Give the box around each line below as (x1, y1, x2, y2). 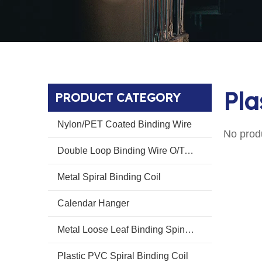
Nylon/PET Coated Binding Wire (57, 119, 192, 129)
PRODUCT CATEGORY (55, 90, 180, 105)
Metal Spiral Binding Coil (57, 172, 161, 182)
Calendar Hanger (57, 198, 129, 208)
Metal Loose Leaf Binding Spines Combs (185, 225, 194, 235)
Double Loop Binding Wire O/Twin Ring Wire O (184, 146, 194, 156)
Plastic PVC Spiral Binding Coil (57, 251, 188, 261)
